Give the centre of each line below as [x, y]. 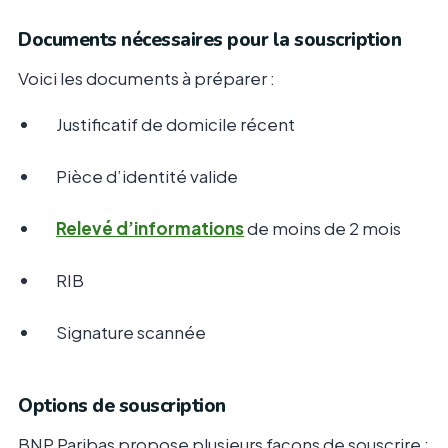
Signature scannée [131, 332]
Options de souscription [122, 406]
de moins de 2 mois [322, 228]
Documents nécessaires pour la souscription [209, 40]
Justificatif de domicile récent [175, 124]
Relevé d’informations [150, 228]
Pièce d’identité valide [147, 176]
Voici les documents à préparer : [146, 78]
